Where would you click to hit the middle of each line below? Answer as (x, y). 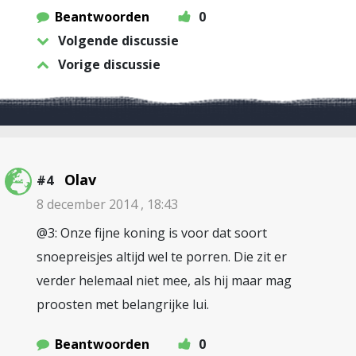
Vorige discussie (109, 64)
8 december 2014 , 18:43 (107, 204)
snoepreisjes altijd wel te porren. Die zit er (162, 257)
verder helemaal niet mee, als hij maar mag (164, 281)
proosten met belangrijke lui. (123, 304)
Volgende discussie (118, 41)
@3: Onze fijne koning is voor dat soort (152, 233)
